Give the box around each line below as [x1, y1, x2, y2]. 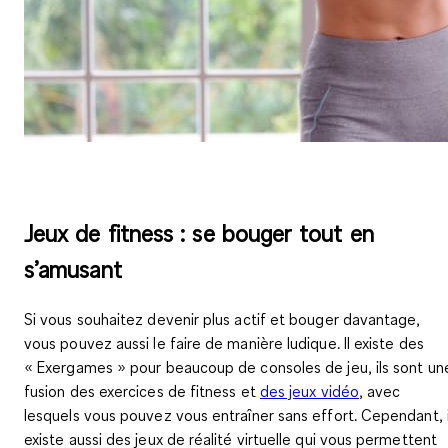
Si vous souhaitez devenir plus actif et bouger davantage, [24, 309, 421, 330]
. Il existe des [336, 333, 424, 354]
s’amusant [24, 254, 122, 285]
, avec [358, 381, 401, 402]
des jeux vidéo [259, 381, 359, 402]
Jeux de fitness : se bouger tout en [24, 218, 374, 249]
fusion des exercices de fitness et [24, 381, 260, 402]
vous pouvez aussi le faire [24, 333, 206, 354]
